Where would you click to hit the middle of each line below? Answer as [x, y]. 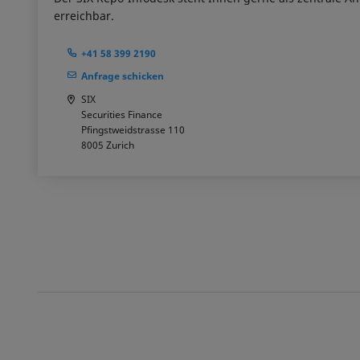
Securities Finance [121, 114]
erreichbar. [84, 15]
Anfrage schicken [122, 76]
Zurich [120, 145]
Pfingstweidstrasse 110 [133, 129]
